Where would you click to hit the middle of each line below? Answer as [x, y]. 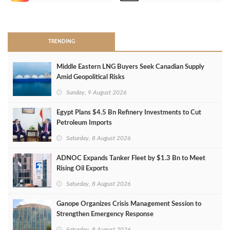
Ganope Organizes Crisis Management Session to [129, 204]
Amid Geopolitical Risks [91, 78]
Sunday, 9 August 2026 [96, 93]
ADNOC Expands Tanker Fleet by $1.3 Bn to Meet [131, 159]
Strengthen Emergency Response [105, 215]
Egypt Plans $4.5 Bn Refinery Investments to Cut [129, 113]
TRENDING [61, 42]
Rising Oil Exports [82, 169]
